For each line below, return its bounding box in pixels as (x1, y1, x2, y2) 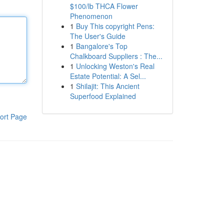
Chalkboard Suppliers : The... (69, 51, 162, 61)
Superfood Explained (69, 91, 136, 101)
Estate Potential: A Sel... (69, 71, 146, 81)
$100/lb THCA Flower (69, 1, 138, 11)
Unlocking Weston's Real (75, 61, 154, 71)
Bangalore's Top (75, 41, 127, 51)
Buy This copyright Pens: (75, 21, 154, 31)
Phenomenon (69, 11, 112, 21)
